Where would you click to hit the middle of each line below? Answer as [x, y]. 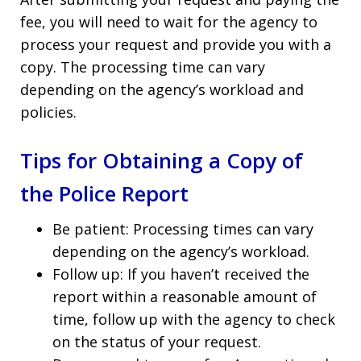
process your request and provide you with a [176, 44]
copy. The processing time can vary [143, 66]
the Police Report [104, 193]
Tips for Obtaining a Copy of [162, 160]
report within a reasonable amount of [185, 296]
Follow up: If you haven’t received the [181, 274]
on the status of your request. [157, 341]
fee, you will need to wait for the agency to [169, 21]
